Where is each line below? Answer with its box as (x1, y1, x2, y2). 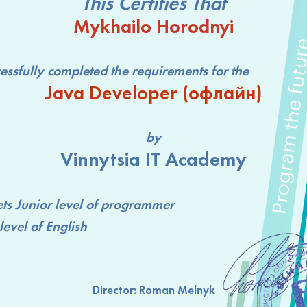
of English (27, 217, 87, 235)
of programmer (82, 195, 174, 213)
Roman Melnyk (138, 282, 215, 297)
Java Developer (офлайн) (45, 80, 262, 105)
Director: (92, 282, 139, 297)
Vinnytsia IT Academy (60, 146, 247, 172)
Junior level (15, 195, 82, 213)
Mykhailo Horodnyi (73, 14, 234, 38)
